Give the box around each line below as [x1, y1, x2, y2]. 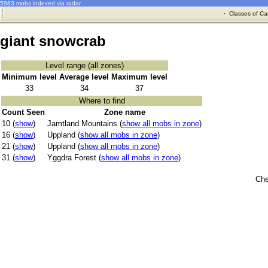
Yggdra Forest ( [47, 153, 101, 163]
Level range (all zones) [45, 61, 124, 71]
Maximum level [111, 72, 167, 82]
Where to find [78, 96, 125, 106]
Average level [59, 72, 109, 82]
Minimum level [2, 72, 57, 82]
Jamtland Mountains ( [47, 119, 122, 129]
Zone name [103, 108, 145, 117]
